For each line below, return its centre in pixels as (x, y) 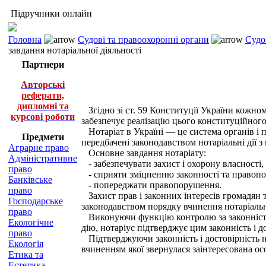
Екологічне (31, 222)
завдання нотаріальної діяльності (75, 50)
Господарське (36, 201)
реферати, (43, 95)
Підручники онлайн (50, 13)
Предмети (43, 137)
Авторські (43, 85)
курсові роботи (43, 117)
